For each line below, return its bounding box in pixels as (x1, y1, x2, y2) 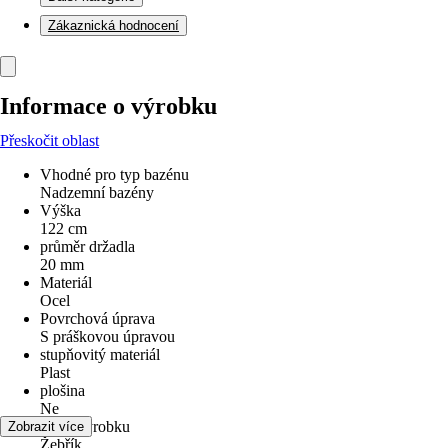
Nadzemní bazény (40, 184, 154, 201)
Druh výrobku (40, 418, 130, 435)
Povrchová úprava (40, 310, 155, 327)
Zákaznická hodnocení (48, 18, 179, 33)
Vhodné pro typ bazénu (40, 166, 189, 183)
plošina (40, 382, 85, 399)
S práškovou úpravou (40, 328, 175, 345)
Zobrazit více (8, 419, 84, 434)
